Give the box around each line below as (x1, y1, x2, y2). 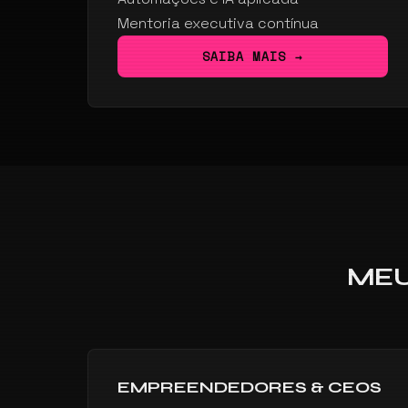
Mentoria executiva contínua (117, 14, 319, 33)
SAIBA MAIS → (201, 47, 304, 66)
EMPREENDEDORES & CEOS (117, 376, 382, 397)
